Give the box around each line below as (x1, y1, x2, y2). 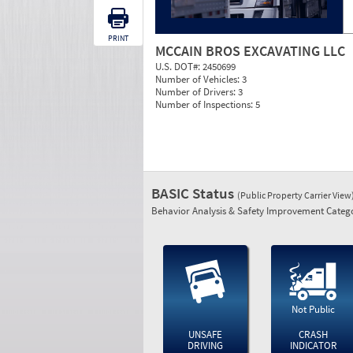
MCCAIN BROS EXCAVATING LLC (155, 42, 345, 60)
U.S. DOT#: (155, 60, 203, 73)
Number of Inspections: (155, 98, 255, 111)
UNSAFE (188, 328, 222, 341)
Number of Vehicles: (155, 72, 242, 86)
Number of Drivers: (155, 85, 238, 98)
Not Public (292, 303, 336, 316)
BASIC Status (151, 184, 237, 203)
